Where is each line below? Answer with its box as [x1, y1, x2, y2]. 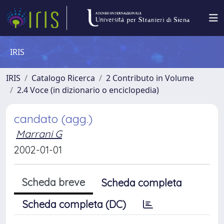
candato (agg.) [14, 111, 92, 126]
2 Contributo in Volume [106, 72, 194, 83]
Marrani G [16, 127, 62, 140]
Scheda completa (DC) [22, 198, 126, 210]
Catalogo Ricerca [31, 72, 95, 83]
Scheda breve [22, 176, 85, 188]
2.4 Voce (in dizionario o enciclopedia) [17, 84, 159, 95]
